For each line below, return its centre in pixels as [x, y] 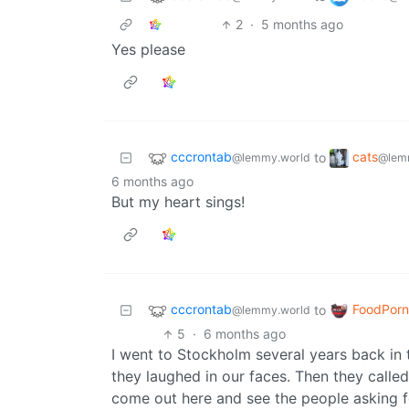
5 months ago [303, 25]
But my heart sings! [178, 202]
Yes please [148, 50]
